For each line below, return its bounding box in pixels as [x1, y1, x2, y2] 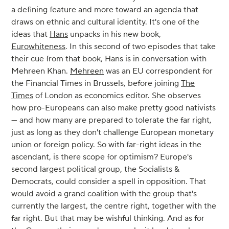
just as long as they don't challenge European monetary [11, 127, 214, 138]
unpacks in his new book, [68, 29, 161, 40]
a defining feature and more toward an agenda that [11, 5, 198, 15]
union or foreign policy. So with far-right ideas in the [11, 140, 201, 150]
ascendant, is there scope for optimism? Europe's [11, 152, 192, 163]
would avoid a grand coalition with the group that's [11, 189, 197, 199]
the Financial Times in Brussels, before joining [11, 78, 181, 89]
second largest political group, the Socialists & [11, 164, 179, 175]
